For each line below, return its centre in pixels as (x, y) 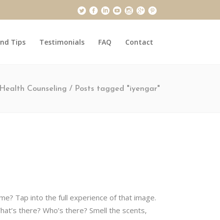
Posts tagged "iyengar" (117, 89)
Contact (139, 42)
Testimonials (62, 42)
